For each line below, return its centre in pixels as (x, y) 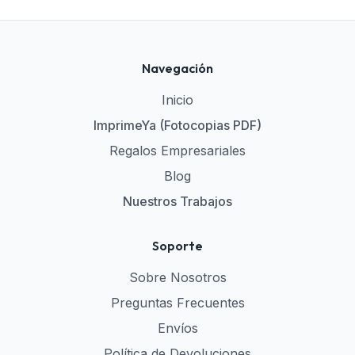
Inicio (177, 100)
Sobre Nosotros (177, 277)
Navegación (177, 68)
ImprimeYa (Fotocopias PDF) (177, 125)
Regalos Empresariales (177, 151)
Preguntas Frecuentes (177, 303)
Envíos (177, 328)
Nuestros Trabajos (177, 201)
